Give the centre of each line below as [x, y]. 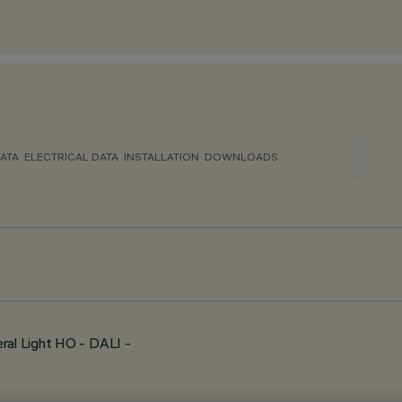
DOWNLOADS [241, 157]
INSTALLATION [162, 157]
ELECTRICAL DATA [71, 157]
